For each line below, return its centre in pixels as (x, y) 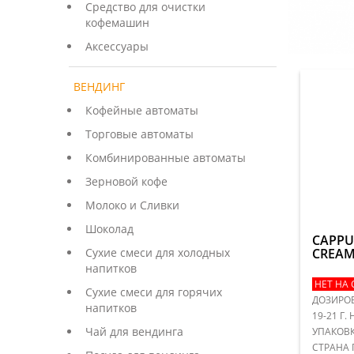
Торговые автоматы (139, 134)
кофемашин (117, 23)
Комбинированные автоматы (166, 158)
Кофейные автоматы (142, 110)
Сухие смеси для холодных (158, 252)
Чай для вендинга (134, 331)
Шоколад (109, 229)
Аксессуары (117, 46)
